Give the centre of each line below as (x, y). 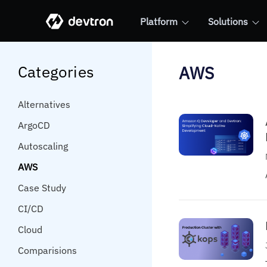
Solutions (228, 21)
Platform (159, 21)
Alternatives (44, 104)
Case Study (42, 188)
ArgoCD (34, 125)
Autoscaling (43, 146)
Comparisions (47, 250)
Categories (56, 72)
